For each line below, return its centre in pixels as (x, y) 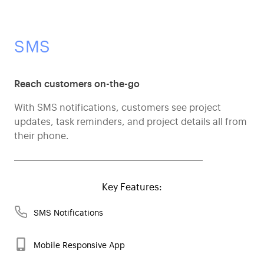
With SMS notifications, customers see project (118, 107)
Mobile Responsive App (79, 245)
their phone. (42, 135)
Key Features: (132, 187)
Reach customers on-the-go (77, 83)
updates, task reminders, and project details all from (131, 121)
